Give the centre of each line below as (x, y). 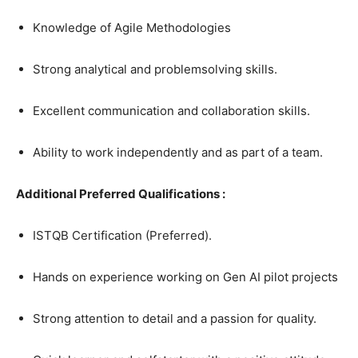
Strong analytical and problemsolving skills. (157, 70)
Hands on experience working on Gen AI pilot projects (187, 277)
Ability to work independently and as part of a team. (179, 153)
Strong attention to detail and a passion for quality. (176, 319)
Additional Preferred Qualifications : (121, 194)
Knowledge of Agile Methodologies (133, 28)
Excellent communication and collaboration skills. (173, 111)
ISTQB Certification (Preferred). (124, 236)
